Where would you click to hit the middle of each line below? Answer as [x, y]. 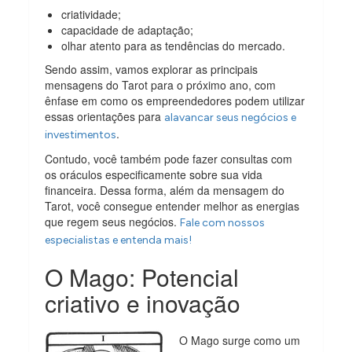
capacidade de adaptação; [128, 29]
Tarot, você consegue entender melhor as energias [172, 205]
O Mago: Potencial [142, 277]
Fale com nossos [223, 222]
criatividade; [92, 14]
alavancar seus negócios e [231, 117]
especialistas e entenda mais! [119, 240]
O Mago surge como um [240, 340]
